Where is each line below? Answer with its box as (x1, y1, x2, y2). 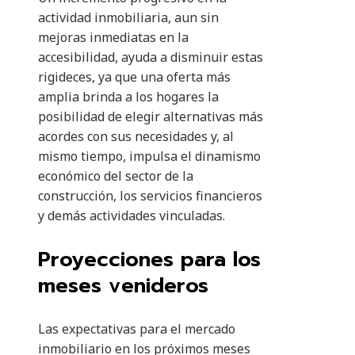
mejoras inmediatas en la (38, 29, 189, 47)
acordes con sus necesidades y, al (38, 128, 234, 146)
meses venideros (38, 270, 208, 302)
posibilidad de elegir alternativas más (38, 108, 263, 126)
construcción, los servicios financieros (38, 187, 262, 205)
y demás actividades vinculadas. (38, 207, 225, 225)
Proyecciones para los (38, 244, 261, 276)
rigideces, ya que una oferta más (38, 68, 231, 86)
